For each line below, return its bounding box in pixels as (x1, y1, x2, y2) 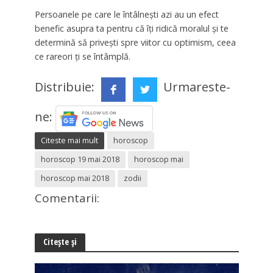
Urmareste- (163, 79, 230, 96)
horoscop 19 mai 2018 (40, 154, 119, 165)
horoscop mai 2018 (40, 173, 109, 184)
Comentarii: (34, 190, 99, 207)
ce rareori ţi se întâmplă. (34, 50, 130, 62)
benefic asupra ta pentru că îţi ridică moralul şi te (34, 22, 229, 34)
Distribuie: (34, 79, 97, 96)
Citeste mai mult (40, 135, 98, 146)
